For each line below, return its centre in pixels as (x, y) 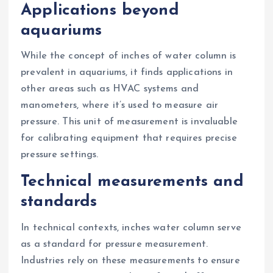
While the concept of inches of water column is (129, 56)
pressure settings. (60, 155)
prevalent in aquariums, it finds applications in (127, 73)
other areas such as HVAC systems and (110, 89)
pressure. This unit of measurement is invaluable (129, 122)
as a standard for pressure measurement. (115, 244)
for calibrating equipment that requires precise (129, 139)
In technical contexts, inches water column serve (131, 228)
